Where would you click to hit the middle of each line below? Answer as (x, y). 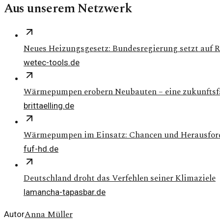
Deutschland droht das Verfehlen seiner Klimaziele (120, 179)
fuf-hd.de (41, 149)
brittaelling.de (49, 106)
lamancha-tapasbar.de (65, 192)
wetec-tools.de (52, 63)
